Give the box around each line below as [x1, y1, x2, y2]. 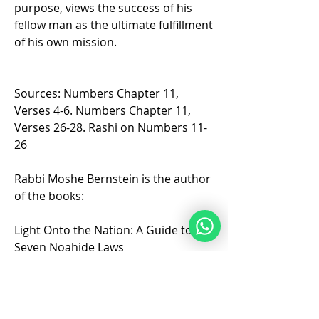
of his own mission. [14, 34, 117, 50]
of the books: [14, 188, 84, 204]
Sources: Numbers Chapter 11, [14, 85, 179, 101]
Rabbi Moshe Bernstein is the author [14, 171, 211, 187]
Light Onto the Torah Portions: [14, 273, 177, 289]
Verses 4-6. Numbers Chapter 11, [14, 103, 191, 118]
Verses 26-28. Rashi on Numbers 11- [14, 120, 207, 135]
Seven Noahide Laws [14, 239, 124, 255]
